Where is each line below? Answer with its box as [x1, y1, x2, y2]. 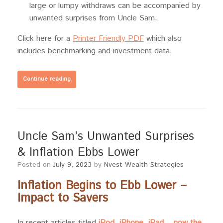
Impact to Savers [17, 190, 108, 207]
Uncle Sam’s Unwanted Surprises [17, 128, 194, 145]
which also [144, 33, 182, 45]
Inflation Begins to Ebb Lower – [17, 177, 187, 195]
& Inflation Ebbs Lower [17, 144, 139, 161]
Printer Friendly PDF [73, 33, 144, 45]
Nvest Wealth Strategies [104, 160, 184, 170]
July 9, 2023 [53, 160, 92, 170]
